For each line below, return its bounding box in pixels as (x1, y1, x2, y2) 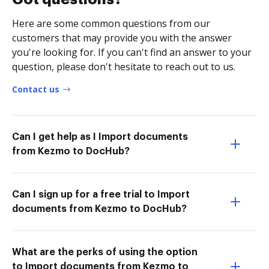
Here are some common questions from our (12, 16, 210, 30)
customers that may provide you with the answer (12, 31, 232, 44)
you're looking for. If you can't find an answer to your (12, 45, 252, 59)
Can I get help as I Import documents (12, 131, 188, 142)
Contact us (12, 83, 59, 95)
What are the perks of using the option (12, 247, 198, 257)
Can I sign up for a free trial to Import (12, 189, 190, 199)
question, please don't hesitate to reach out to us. (12, 59, 235, 73)
